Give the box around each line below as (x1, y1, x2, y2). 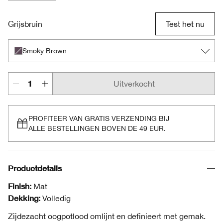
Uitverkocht (113, 79, 155, 88)
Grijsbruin (8, 19, 42, 28)
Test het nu (166, 19, 205, 28)
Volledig (42, 194, 71, 203)
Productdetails (8, 163, 62, 173)
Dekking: (8, 193, 40, 203)
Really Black (43, 1, 88, 10)
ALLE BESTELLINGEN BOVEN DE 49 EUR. (28, 124, 166, 132)
